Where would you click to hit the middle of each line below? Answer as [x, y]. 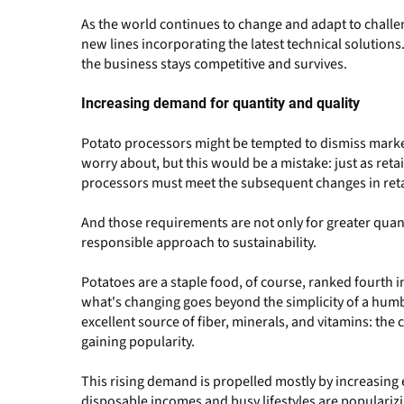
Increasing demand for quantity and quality [220, 103]
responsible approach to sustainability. [199, 242]
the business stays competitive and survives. [214, 64]
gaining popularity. [138, 341]
